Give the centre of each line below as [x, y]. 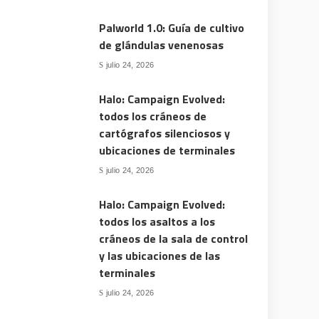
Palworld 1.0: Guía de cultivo [172, 28]
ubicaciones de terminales [167, 150]
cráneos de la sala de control [174, 239]
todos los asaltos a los [157, 221]
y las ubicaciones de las [160, 256]
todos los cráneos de [153, 116]
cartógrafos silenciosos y [165, 133]
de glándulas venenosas [162, 45]
